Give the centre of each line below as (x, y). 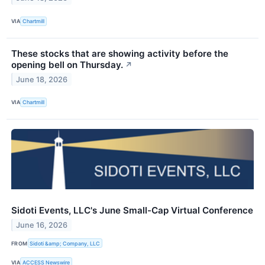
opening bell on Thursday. (67, 64)
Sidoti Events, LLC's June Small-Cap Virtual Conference (132, 210)
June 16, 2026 (42, 225)
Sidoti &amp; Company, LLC (65, 243)
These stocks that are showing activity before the (120, 53)
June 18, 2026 (42, 79)
